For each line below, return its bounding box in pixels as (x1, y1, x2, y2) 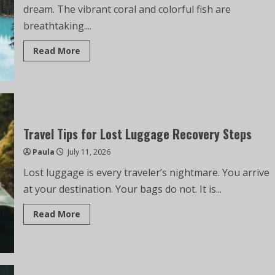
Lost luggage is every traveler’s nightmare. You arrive (23, 166, 269, 179)
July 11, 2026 (65, 147, 110, 157)
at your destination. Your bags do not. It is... (23, 182, 222, 196)
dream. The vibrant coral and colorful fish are (23, 2, 231, 16)
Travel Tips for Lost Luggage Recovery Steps (23, 125, 252, 143)
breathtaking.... (23, 18, 91, 33)
